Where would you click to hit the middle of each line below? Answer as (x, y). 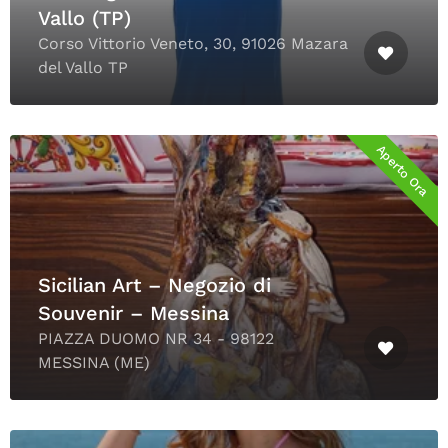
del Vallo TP (83, 68)
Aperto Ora (402, 171)
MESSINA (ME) (94, 363)
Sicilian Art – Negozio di (154, 285)
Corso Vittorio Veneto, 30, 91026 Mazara (193, 44)
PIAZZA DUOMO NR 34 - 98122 (156, 339)
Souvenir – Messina (133, 313)
